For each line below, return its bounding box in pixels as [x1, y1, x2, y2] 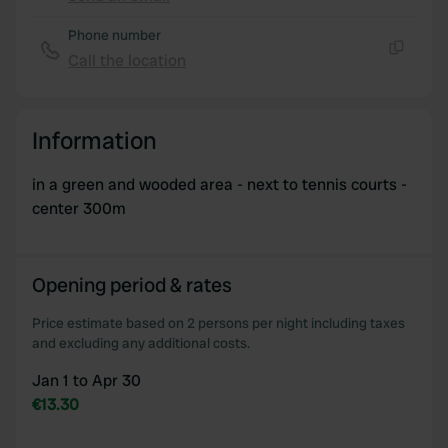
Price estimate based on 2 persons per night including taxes [32, 314, 405, 332]
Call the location [68, 50, 186, 71]
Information [32, 125, 157, 156]
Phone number [68, 26, 161, 44]
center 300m [32, 198, 126, 219]
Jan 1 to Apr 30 [32, 370, 141, 391]
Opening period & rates [32, 272, 232, 298]
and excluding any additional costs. [32, 334, 250, 352]
